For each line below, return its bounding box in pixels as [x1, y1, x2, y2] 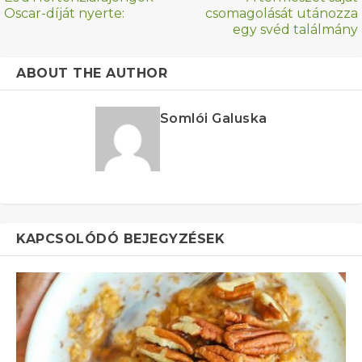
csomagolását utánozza [205, 5, 358, 21]
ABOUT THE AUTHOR [16, 65, 167, 81]
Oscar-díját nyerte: [4, 5, 124, 21]
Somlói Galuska [159, 110, 267, 126]
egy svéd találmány [233, 21, 358, 37]
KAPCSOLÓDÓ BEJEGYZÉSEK [16, 230, 225, 246]
